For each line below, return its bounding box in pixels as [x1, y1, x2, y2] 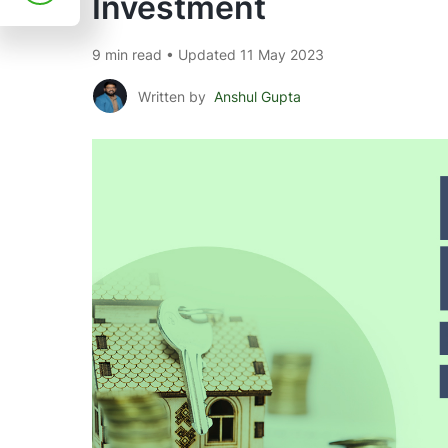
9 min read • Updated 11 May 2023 [92, 46, 324, 63]
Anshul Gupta [214, 87, 301, 105]
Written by [138, 87, 210, 105]
